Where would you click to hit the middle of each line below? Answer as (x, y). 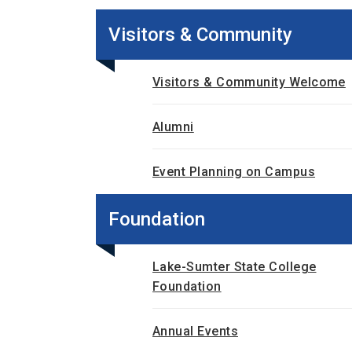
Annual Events (195, 331)
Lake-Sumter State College (235, 267)
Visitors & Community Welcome (249, 82)
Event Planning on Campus (234, 172)
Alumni (173, 127)
